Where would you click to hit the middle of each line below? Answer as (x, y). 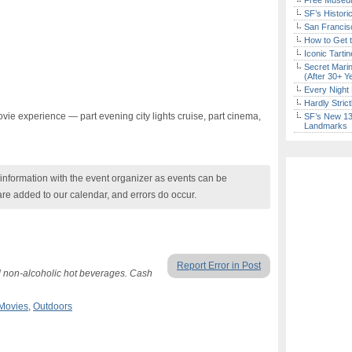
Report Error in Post (219, 266)
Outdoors (53, 306)
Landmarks (326, 126)
